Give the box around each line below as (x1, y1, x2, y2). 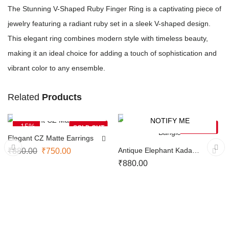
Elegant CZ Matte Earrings (8, 134, 94, 142)
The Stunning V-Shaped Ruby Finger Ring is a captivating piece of (8, 5, 221, 13)
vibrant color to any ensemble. (8, 64, 105, 72)
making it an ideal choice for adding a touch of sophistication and (8, 49, 217, 57)
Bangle (118, 156, 141, 164)
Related (8, 92, 42, 102)
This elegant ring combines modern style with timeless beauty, (8, 34, 208, 42)
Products (42, 92, 82, 102)
